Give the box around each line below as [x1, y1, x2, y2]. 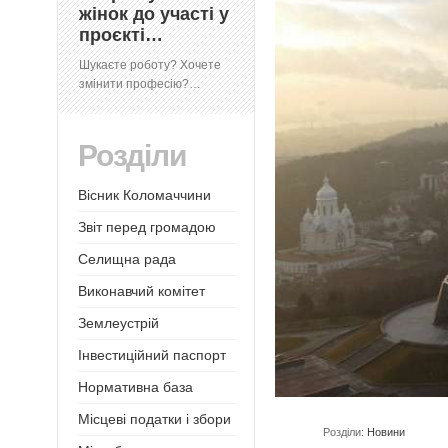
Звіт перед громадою [78, 219, 216, 236]
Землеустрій [78, 315, 159, 332]
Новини [367, 426, 406, 439]
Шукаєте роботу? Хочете [79, 58, 221, 73]
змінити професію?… [79, 77, 201, 92]
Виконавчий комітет [78, 283, 205, 300]
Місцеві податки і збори [78, 411, 231, 428]
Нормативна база [78, 379, 193, 396]
